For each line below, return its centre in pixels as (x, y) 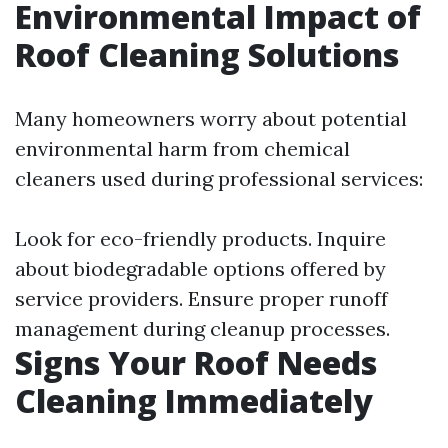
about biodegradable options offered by (200, 268)
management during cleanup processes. (202, 328)
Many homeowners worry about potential (211, 118)
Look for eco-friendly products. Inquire (200, 238)
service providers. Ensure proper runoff (201, 298)
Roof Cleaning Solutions (207, 54)
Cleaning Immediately (194, 400)
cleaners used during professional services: (219, 178)
